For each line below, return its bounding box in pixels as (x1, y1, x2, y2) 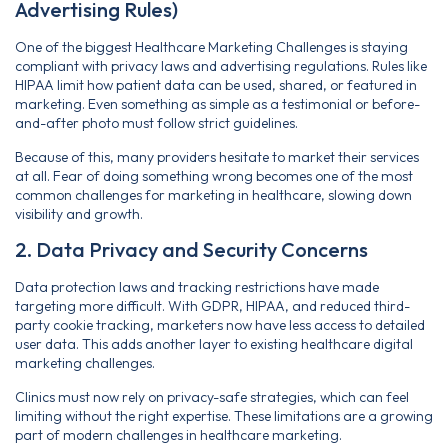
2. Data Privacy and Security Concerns (15, 237, 368, 263)
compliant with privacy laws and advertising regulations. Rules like (15, 57, 427, 76)
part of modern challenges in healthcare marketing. (15, 425, 342, 444)
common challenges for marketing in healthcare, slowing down (15, 185, 412, 204)
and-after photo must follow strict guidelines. (15, 114, 298, 133)
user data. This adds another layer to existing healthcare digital (15, 335, 413, 354)
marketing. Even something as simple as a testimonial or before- (15, 95, 420, 114)
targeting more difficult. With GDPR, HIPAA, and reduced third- (15, 297, 410, 316)
